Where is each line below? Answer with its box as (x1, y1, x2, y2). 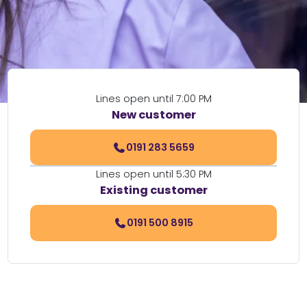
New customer (111, 107, 196, 123)
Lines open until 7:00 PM (95, 92, 212, 106)
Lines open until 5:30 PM (95, 167, 212, 182)
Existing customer (99, 182, 208, 199)
